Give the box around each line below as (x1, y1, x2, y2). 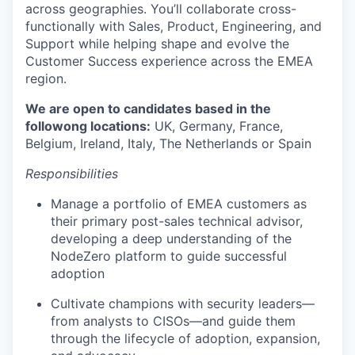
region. (25, 71, 67, 87)
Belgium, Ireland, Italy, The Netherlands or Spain (25, 136, 311, 152)
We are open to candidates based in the (25, 101, 271, 117)
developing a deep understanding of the (51, 231, 292, 247)
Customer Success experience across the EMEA (25, 53, 313, 70)
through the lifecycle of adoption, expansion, (51, 330, 320, 347)
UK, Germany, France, (151, 118, 283, 135)
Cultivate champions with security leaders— (51, 296, 315, 312)
